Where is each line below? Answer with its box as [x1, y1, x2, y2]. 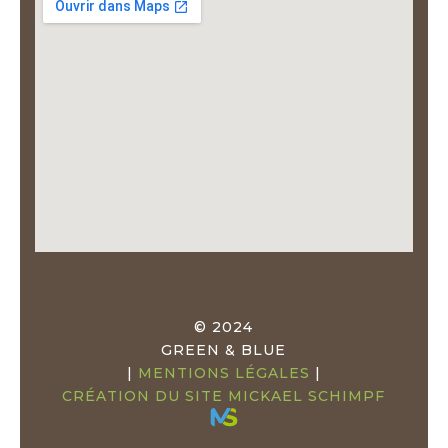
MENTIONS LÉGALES [137, 364, 310, 383]
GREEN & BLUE [161, 341, 287, 360]
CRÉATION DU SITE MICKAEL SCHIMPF [62, 387, 386, 406]
